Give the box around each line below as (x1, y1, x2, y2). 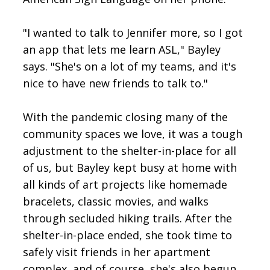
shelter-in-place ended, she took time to (23, 228, 233, 243)
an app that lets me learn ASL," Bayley (23, 42, 221, 57)
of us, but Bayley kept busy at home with (23, 160, 237, 175)
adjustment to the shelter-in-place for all (23, 143, 237, 159)
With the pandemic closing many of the (23, 110, 228, 125)
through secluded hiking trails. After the (23, 211, 233, 226)
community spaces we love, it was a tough (23, 127, 243, 142)
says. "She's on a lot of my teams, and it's (23, 59, 237, 74)
